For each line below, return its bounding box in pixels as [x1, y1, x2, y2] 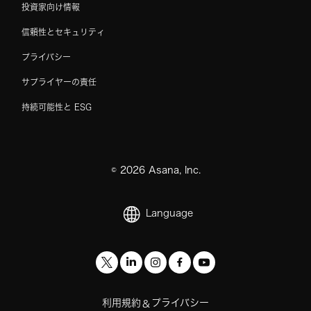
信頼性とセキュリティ [22, 27, 105, 36]
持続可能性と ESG [22, 102, 92, 111]
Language [146, 208, 193, 219]
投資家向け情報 [22, 2, 80, 11]
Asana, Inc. [144, 165, 201, 175]
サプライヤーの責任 [22, 77, 96, 86]
